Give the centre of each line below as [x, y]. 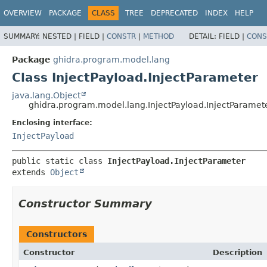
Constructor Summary [85, 203]
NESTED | [60, 36]
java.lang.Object [46, 95]
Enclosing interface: [52, 122]
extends [31, 172]
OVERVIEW [23, 13]
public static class [60, 161]
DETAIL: [204, 36]
